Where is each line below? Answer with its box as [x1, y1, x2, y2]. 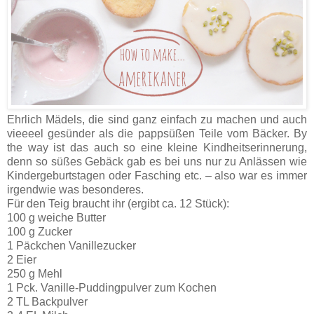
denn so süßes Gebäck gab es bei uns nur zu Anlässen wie [7, 156, 307, 168]
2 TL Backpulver [7, 296, 88, 308]
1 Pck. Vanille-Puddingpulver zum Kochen [7, 282, 217, 294]
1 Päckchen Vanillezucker [7, 240, 136, 252]
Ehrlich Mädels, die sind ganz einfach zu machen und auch [7, 114, 307, 126]
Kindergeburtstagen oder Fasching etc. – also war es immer [7, 170, 307, 182]
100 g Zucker [7, 226, 72, 238]
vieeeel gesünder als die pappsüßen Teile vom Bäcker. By [7, 128, 307, 140]
